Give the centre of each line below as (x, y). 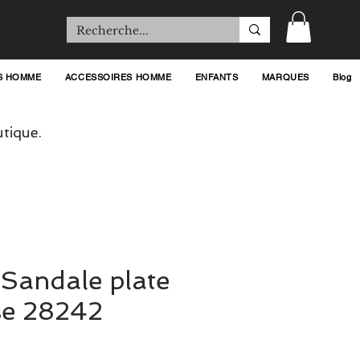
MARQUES (285, 77)
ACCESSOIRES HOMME (118, 77)
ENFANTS (217, 77)
